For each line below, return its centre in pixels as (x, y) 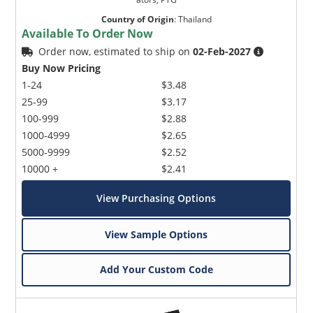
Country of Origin (137, 19)
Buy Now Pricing (61, 68)
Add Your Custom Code (156, 269)
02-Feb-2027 (222, 51)
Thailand (195, 19)
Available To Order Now (88, 33)
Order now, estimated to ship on (116, 51)
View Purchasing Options (156, 198)
